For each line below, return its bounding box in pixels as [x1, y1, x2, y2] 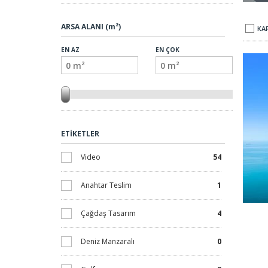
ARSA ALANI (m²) [61, 22, 121, 32]
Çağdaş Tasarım [81, 208, 136, 218]
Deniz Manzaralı [81, 236, 135, 246]
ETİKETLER [61, 129, 99, 139]
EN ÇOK [156, 45, 179, 54]
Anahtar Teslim [81, 180, 132, 190]
